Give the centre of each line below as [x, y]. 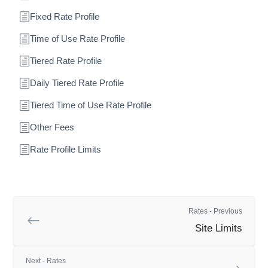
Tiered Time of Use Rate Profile [91, 105]
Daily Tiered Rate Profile [77, 83]
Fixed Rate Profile [65, 17]
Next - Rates [46, 261]
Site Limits [218, 229]
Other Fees [52, 127]
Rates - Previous [215, 211]
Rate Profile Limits [66, 150]
